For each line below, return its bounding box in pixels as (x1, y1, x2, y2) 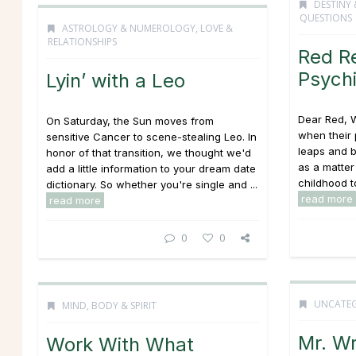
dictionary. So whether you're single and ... (46, 178, 257, 191)
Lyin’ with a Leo (46, 69, 185, 92)
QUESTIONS (300, 11, 352, 25)
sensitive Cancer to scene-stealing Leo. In (46, 130, 257, 143)
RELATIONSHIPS (48, 35, 117, 48)
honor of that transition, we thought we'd (46, 146, 251, 159)
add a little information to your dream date (46, 162, 256, 175)
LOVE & (200, 21, 233, 35)
